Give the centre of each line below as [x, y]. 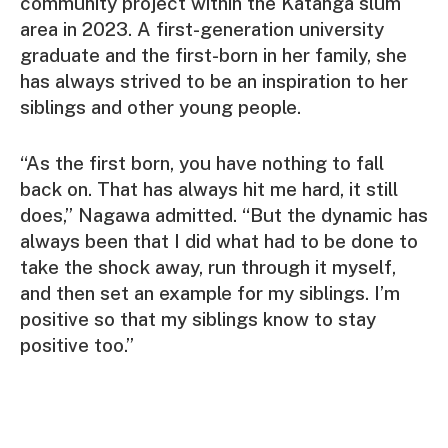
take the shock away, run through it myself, [208, 266]
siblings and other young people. [160, 107]
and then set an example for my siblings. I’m [210, 292]
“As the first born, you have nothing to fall [202, 162]
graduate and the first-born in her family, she [213, 55]
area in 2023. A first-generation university [202, 29]
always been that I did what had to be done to [219, 240]
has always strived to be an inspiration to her [214, 81]
